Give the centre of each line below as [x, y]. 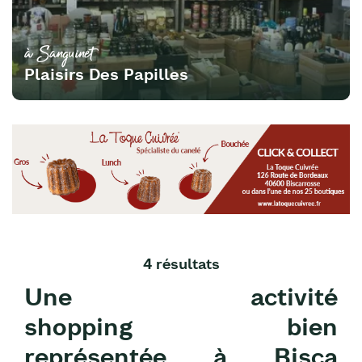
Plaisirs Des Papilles [106, 74]
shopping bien [181, 327]
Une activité [181, 297]
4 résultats [181, 264]
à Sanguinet [59, 52]
